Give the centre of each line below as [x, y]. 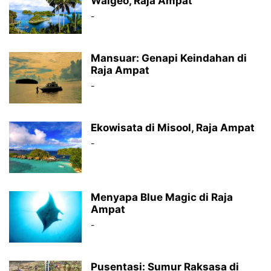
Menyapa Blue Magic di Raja [162, 197]
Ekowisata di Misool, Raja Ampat [173, 128]
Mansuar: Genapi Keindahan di [169, 58]
